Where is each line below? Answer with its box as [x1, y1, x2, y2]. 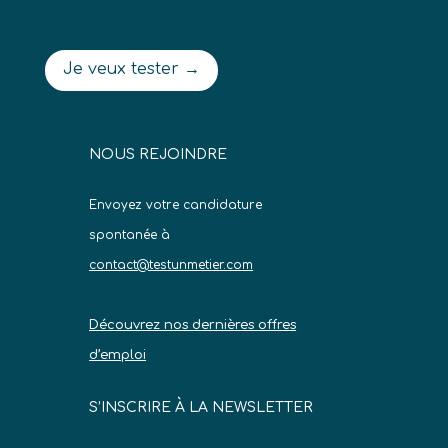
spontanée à [89, 227, 171, 242]
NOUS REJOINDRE [89, 146, 228, 162]
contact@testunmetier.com [89, 257, 254, 272]
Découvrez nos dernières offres [89, 317, 297, 332]
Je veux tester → [62, 60, 200, 79]
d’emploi [89, 347, 147, 362]
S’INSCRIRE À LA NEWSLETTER [89, 400, 314, 416]
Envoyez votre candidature [89, 197, 263, 212]
